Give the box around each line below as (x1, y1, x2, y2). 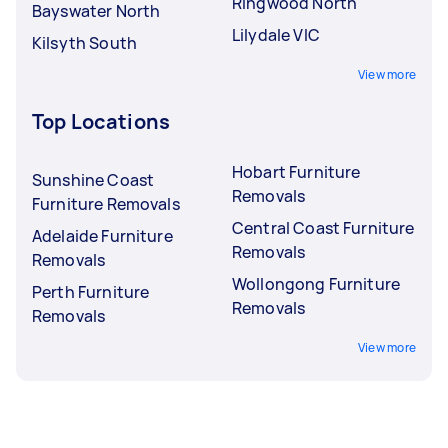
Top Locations (32, 107, 170, 135)
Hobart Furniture (232, 160, 361, 183)
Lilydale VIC (232, 23, 320, 46)
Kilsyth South (32, 31, 137, 54)
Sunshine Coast (32, 168, 155, 191)
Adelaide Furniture (32, 224, 173, 247)
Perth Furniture (32, 280, 150, 303)
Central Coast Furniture (232, 216, 415, 239)
